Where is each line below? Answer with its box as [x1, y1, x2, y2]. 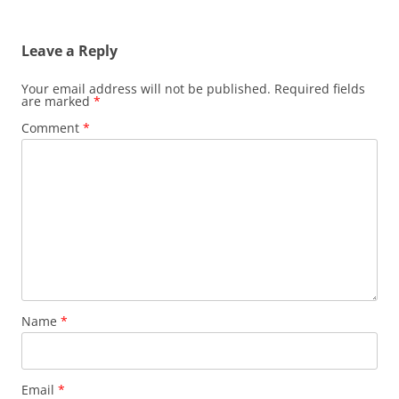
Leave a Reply [21, 41, 118, 61]
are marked [21, 93, 94, 110]
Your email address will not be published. [21, 80, 271, 97]
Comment [21, 119, 83, 136]
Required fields [274, 80, 365, 97]
